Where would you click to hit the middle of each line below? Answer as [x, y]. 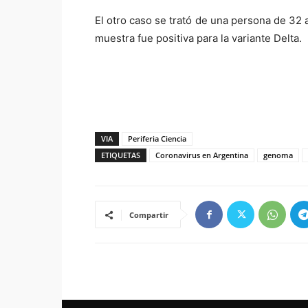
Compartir [149, 215]
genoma [278, 155]
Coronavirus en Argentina [202, 155]
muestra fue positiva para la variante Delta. [198, 38]
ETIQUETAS [121, 155]
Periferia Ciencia [157, 139]
